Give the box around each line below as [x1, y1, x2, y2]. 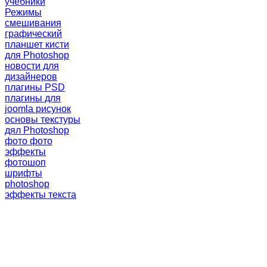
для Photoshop [5, 49, 69, 60]
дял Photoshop [5, 125, 69, 135]
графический [5, 28, 62, 39]
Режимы [5, 7, 42, 17]
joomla [5, 103, 36, 114]
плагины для [5, 92, 61, 103]
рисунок [36, 103, 71, 114]
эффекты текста [5, 189, 76, 200]
